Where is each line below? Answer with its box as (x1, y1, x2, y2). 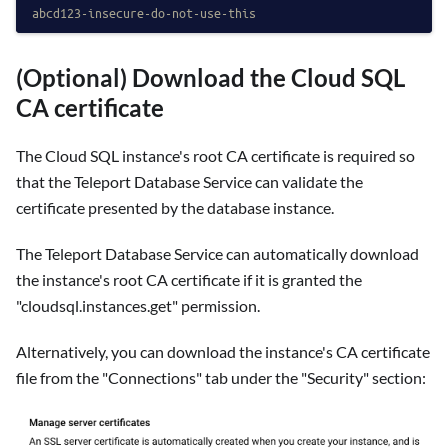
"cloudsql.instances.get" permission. (16, 295, 260, 315)
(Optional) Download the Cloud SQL (16, 62, 405, 92)
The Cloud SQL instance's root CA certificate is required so (16, 145, 415, 165)
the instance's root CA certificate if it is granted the (16, 269, 362, 289)
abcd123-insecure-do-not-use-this (32, 3, 256, 21)
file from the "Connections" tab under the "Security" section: (16, 367, 426, 387)
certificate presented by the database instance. (16, 197, 334, 217)
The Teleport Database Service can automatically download (16, 243, 419, 263)
